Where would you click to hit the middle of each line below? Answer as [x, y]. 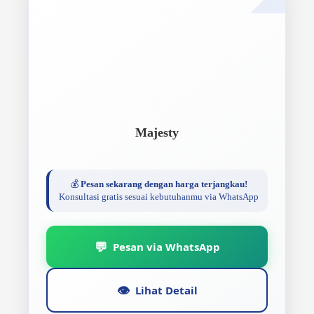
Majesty [157, 132]
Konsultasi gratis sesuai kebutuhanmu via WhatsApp [158, 197]
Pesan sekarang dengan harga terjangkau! [164, 184]
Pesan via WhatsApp [166, 246]
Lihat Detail [166, 290]
